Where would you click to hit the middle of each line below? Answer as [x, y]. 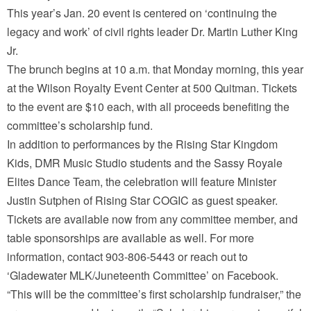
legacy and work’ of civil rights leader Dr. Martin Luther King [152, 32]
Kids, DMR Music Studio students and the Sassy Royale [145, 163]
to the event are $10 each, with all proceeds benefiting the [148, 107]
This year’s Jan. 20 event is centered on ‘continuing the [142, 13]
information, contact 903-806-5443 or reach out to [127, 257]
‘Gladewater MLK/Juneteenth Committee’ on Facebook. [143, 276]
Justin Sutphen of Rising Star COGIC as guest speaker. [142, 201]
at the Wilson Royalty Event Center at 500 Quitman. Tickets [152, 88]
